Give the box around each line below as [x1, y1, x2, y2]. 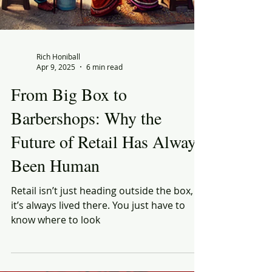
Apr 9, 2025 [36, 169, 75, 178]
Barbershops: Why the [11, 213, 161, 236]
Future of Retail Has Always [11, 237, 202, 260]
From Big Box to [11, 189, 127, 212]
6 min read [86, 169, 123, 178]
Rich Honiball [36, 158, 80, 168]
